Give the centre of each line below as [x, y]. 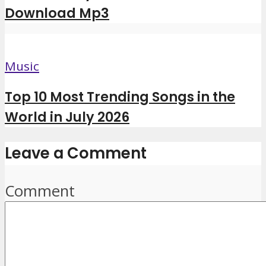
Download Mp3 [57, 13]
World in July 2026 [67, 117]
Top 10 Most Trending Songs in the [120, 96]
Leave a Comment [76, 153]
